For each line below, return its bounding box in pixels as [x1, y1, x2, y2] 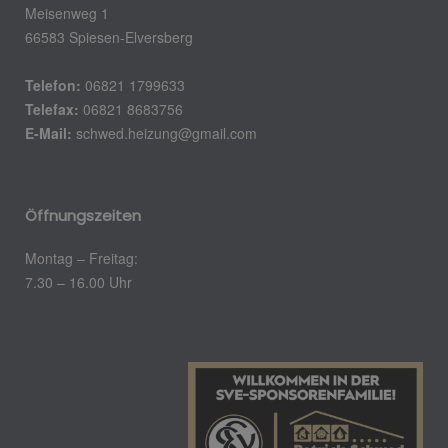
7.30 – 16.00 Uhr [25, 271, 136, 292]
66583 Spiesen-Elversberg [25, 26, 193, 47]
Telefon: [25, 74, 81, 95]
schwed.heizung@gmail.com [76, 122, 257, 143]
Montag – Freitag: [25, 247, 138, 268]
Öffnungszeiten [25, 204, 141, 226]
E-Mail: [25, 122, 72, 143]
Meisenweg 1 [25, 2, 109, 23]
